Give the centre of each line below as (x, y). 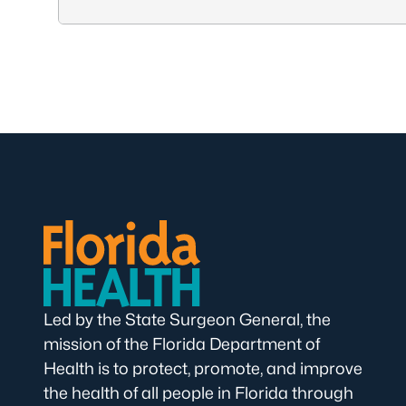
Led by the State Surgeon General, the (187, 319)
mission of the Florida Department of (182, 344)
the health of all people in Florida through (198, 393)
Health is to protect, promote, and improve (203, 368)
